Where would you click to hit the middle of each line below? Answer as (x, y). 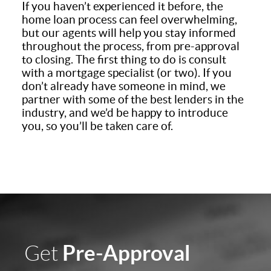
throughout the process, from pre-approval (130, 46)
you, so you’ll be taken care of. (97, 126)
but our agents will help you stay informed (129, 33)
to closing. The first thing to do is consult (124, 60)
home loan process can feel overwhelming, (129, 20)
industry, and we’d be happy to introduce (125, 113)
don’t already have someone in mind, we (123, 86)
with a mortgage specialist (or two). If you (126, 73)
